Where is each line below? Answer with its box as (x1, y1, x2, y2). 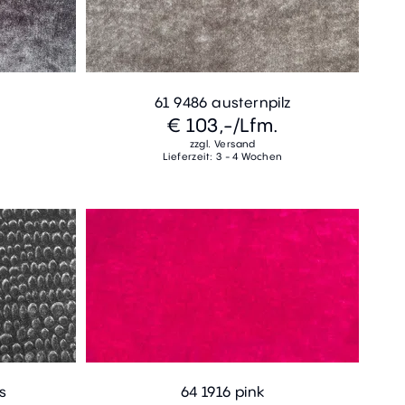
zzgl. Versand (189, 137, 256, 150)
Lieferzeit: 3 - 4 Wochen (162, 149, 283, 163)
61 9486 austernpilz (154, 91, 291, 112)
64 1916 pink (180, 381, 265, 402)
